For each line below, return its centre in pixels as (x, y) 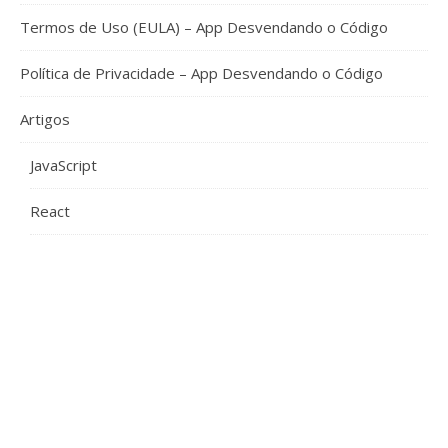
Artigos (45, 119)
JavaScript (63, 165)
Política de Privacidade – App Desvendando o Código (201, 73)
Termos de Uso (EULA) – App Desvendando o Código (204, 27)
